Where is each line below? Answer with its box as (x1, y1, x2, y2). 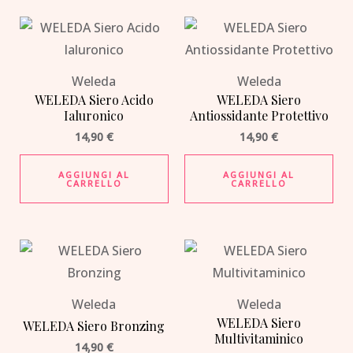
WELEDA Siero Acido (34, 91, 154, 109)
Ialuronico (64, 107, 124, 124)
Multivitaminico (214, 330, 304, 347)
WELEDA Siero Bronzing (23, 318, 165, 335)
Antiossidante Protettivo (189, 107, 329, 124)
